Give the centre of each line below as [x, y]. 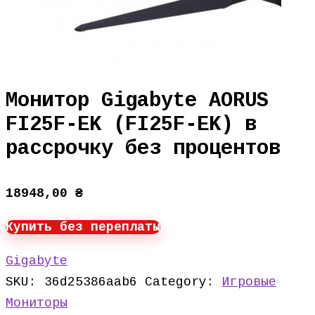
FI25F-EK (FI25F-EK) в [131, 125]
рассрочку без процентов [143, 149]
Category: [184, 282]
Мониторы [37, 303]
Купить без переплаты [83, 227]
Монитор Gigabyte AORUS [137, 101]
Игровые [249, 282]
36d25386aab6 [91, 282]
